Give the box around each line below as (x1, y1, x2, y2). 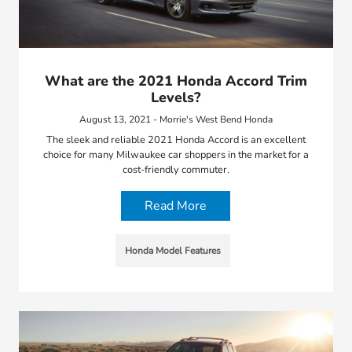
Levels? (151, 88, 201, 108)
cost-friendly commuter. (122, 163, 229, 178)
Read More (145, 197, 207, 215)
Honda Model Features (124, 244, 221, 258)
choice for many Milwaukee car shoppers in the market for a (42, 148, 309, 163)
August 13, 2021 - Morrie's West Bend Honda (79, 113, 273, 126)
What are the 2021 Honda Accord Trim (44, 71, 307, 91)
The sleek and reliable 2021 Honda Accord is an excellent (46, 133, 306, 148)
